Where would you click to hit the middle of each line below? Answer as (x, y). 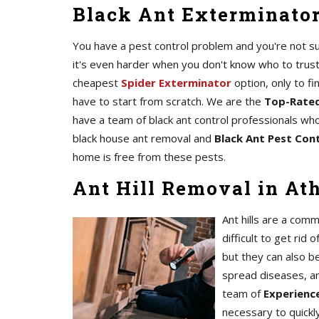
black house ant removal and (143, 138)
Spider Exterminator (176, 83)
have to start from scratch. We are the (168, 101)
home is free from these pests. (149, 157)
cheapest (97, 83)
